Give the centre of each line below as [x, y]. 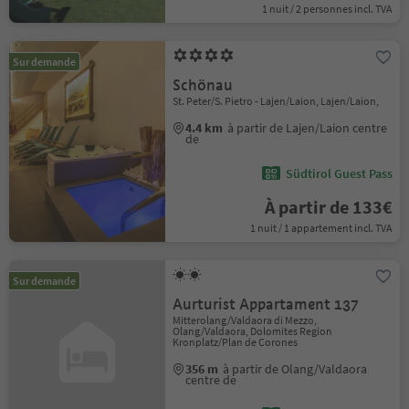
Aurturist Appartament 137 [266, 304]
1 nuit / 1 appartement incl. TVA [321, 228]
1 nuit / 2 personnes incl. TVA [327, 9]
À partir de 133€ [328, 207]
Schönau [203, 85]
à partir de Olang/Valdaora [295, 369]
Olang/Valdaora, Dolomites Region [253, 331]
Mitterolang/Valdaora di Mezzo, [245, 320]
